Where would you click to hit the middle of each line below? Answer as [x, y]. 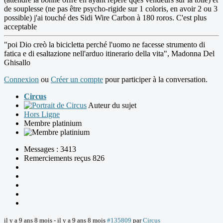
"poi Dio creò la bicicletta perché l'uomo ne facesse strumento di [105, 45]
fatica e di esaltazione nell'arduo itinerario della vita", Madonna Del [109, 54]
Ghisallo [17, 63]
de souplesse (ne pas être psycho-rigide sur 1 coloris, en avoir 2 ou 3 [111, 9]
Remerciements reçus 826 [64, 158]
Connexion [21, 80]
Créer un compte [77, 80]
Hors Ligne [42, 114]
